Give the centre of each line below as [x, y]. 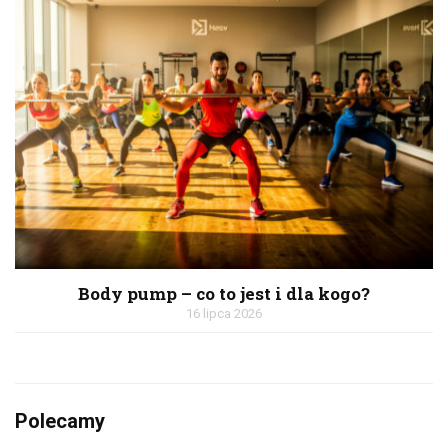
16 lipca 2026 [224, 313]
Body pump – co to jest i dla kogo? [224, 293]
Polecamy [60, 420]
